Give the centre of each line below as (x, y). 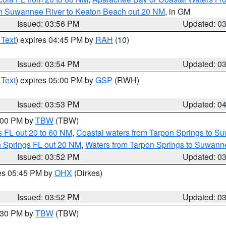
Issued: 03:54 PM (48, 64)
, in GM (178, 11)
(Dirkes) (87, 173)
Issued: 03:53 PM (48, 104)
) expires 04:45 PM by (55, 40)
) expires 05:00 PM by (55, 80)
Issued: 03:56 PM (48, 23)
